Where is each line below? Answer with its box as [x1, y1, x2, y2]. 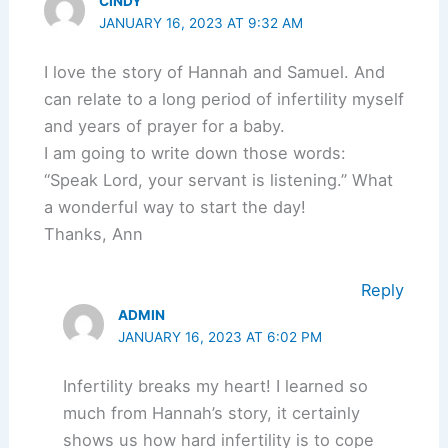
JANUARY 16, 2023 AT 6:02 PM [118, 328, 323, 345]
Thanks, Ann [43, 224, 143, 245]
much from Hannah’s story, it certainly [63, 403, 361, 424]
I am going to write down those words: [43, 143, 346, 164]
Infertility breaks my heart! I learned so [63, 376, 369, 397]
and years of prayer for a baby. [43, 116, 285, 137]
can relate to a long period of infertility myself [43, 89, 404, 110]
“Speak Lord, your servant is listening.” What [43, 170, 393, 191]
